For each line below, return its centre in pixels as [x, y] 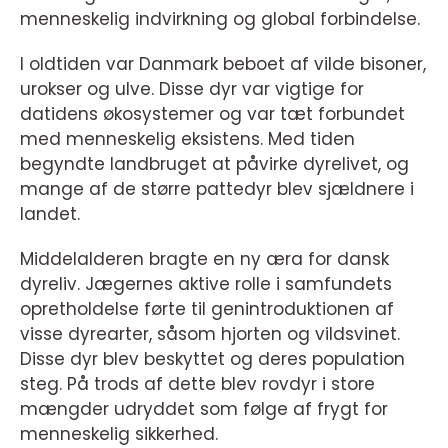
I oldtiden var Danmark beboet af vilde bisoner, [223, 64]
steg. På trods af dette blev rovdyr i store [197, 384]
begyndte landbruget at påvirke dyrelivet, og [214, 164]
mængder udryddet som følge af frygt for [204, 409]
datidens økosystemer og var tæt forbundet [212, 114]
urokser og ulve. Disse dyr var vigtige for [192, 89]
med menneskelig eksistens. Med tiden [187, 139]
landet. [50, 214]
